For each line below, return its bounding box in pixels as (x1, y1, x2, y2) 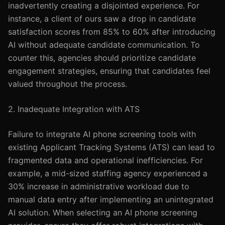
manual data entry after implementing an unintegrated (8, 194, 213, 204)
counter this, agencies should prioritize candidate (8, 53, 196, 63)
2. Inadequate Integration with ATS (8, 104, 140, 114)
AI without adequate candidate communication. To (8, 40, 200, 50)
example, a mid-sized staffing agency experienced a (8, 168, 207, 178)
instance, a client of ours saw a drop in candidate (8, 14, 196, 24)
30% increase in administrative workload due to (8, 181, 189, 191)
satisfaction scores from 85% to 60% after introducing (8, 27, 215, 37)
